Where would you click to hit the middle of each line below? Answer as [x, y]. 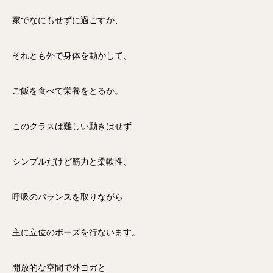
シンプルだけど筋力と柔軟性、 [72, 162]
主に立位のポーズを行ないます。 [76, 232]
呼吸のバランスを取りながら [68, 197]
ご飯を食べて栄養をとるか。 [68, 91]
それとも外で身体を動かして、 [72, 56]
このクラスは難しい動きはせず [72, 126]
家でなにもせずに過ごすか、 [68, 20]
